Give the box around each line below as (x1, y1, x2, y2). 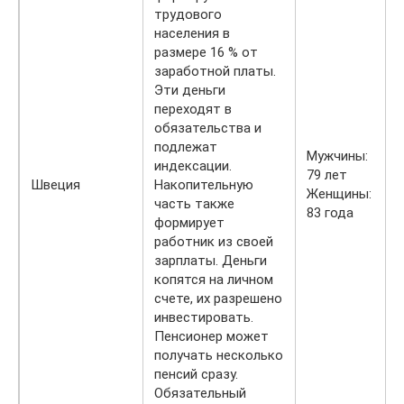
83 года (307, 204, 353, 221)
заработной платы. (154, 62, 276, 79)
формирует (154, 214, 225, 231)
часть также (154, 195, 234, 212)
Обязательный (154, 384, 246, 401)
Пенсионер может (154, 327, 269, 344)
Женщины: (307, 185, 372, 202)
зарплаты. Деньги (154, 252, 267, 269)
